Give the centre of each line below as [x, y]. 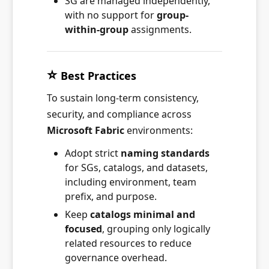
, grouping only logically [156, 228]
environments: [159, 130]
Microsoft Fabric [86, 130]
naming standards [165, 153]
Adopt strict [93, 153]
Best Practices [98, 75]
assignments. [160, 29]
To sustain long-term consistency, [123, 98]
